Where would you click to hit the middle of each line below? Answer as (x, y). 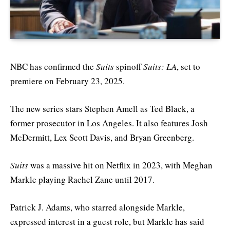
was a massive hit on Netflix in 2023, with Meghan (120, 165)
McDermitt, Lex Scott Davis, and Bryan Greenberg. (102, 137)
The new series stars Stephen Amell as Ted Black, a (102, 108)
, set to (188, 66)
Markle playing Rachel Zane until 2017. (82, 179)
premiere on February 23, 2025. (68, 81)
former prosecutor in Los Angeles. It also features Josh (109, 123)
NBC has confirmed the (53, 66)
